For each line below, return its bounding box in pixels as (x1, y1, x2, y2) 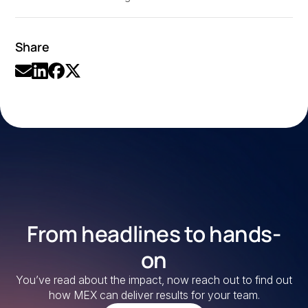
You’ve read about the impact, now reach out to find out (16, 274, 292, 287)
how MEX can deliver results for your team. (48, 289, 260, 302)
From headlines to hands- (27, 219, 281, 250)
